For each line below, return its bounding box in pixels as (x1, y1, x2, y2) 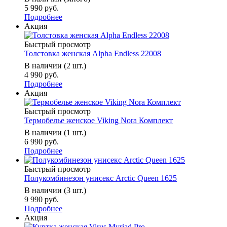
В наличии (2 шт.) (24, 61, 86, 70)
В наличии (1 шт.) (24, 128, 86, 137)
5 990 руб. (24, 4, 59, 13)
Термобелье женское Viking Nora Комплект (24, 116, 173, 125)
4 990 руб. (24, 70, 59, 80)
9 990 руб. (24, 195, 59, 204)
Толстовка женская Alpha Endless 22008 (24, 49, 161, 58)
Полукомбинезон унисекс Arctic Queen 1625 (24, 174, 177, 183)
